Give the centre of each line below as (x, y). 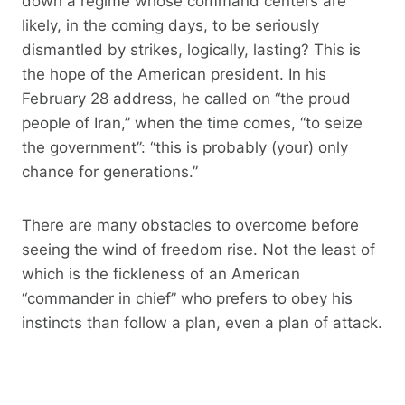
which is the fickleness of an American (161, 273)
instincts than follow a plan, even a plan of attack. (202, 322)
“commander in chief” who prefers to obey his (187, 298)
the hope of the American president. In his (174, 74)
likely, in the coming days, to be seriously (170, 25)
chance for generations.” (110, 171)
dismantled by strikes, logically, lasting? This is (191, 49)
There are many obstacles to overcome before (190, 225)
